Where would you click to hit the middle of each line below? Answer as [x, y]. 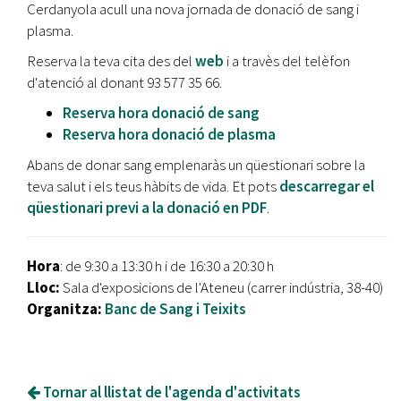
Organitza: [64, 309]
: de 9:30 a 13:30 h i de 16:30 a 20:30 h [167, 266]
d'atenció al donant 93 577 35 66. [124, 83]
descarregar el [325, 187]
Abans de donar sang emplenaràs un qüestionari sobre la [196, 165]
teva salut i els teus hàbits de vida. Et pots [152, 187]
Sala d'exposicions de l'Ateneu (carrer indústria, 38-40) [222, 288]
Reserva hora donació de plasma [169, 135]
